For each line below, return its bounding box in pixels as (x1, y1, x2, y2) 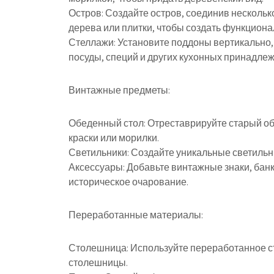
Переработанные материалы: (68, 209, 203, 221)
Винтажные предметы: (68, 84, 170, 97)
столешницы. (68, 256, 128, 269)
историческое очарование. (68, 176, 188, 188)
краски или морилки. (68, 131, 159, 144)
